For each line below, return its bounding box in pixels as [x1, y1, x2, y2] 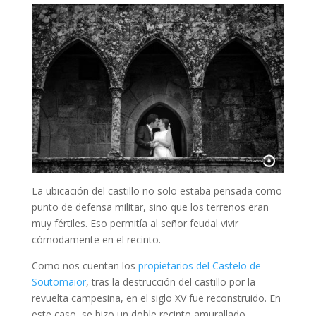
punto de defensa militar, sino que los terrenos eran [31, 200, 269, 214]
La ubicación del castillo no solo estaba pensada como [31, 183, 282, 197]
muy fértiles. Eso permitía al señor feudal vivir [31, 216, 238, 230]
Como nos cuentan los [31, 258, 138, 272]
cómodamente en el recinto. [31, 232, 161, 246]
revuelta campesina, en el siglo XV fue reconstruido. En [31, 291, 281, 305]
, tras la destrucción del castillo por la [85, 274, 255, 288]
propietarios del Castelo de [138, 258, 261, 272]
